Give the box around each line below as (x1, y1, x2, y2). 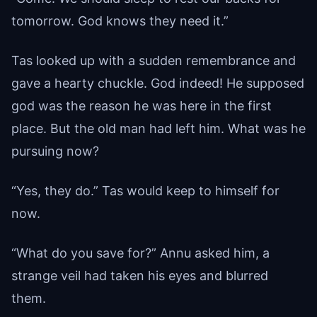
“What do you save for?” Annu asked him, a (11, 245, 270, 260)
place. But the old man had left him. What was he (11, 120, 306, 136)
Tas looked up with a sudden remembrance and (11, 52, 296, 68)
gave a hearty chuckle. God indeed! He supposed (11, 75, 304, 91)
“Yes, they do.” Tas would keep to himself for (11, 183, 279, 198)
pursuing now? (11, 143, 99, 158)
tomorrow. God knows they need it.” (11, 13, 229, 28)
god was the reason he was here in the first (11, 98, 272, 113)
